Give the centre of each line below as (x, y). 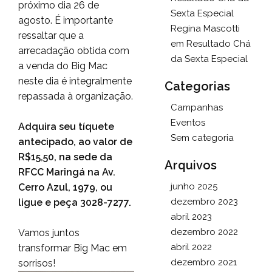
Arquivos (190, 165)
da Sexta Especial (209, 59)
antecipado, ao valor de (75, 141)
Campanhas (196, 107)
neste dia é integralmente (75, 81)
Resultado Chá (218, 44)
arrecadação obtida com (74, 50)
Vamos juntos (49, 233)
